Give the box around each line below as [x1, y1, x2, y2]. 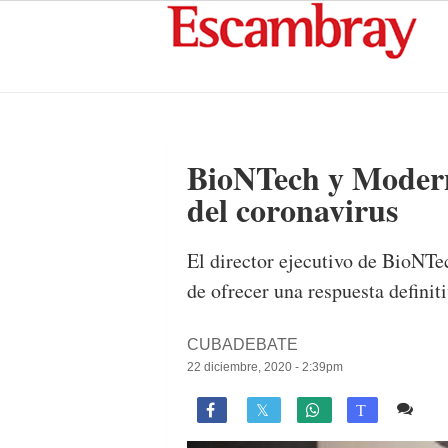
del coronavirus [187, 186, 398, 233]
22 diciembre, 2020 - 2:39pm [187, 360, 343, 374]
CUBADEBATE [187, 336, 298, 353]
